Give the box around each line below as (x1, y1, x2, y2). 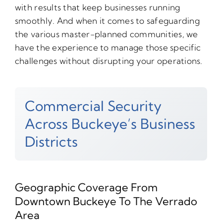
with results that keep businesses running (14, 1, 180, 12)
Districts (24, 132, 78, 150)
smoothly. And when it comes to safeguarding (14, 15, 200, 26)
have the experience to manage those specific (14, 42, 201, 53)
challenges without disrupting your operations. (14, 55, 203, 66)
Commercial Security (24, 97, 162, 114)
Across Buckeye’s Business (24, 114, 195, 132)
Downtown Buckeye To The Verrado (14, 194, 197, 208)
